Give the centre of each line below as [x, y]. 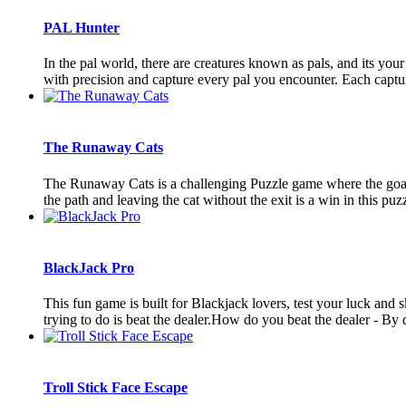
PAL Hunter [82, 27]
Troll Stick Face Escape [116, 388]
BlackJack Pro [89, 267]
